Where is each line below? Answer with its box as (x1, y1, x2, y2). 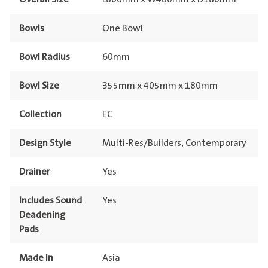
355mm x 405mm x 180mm (102, 80, 218, 92)
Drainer (19, 166, 50, 178)
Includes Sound (19, 195, 82, 206)
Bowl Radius (19, 51, 70, 63)
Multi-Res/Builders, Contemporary (102, 138, 246, 149)
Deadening (19, 209, 65, 221)
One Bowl (102, 23, 143, 34)
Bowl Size (19, 80, 59, 92)
